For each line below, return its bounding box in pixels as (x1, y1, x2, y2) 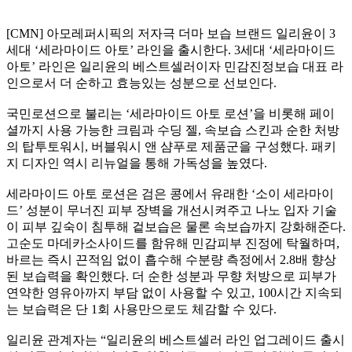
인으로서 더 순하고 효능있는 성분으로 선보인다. (6, 76, 277, 90)
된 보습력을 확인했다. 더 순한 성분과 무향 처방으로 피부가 (6, 269, 336, 283)
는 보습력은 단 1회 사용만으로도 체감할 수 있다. (6, 302, 277, 316)
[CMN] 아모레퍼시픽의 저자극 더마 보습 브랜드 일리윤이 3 (6, 27, 335, 40)
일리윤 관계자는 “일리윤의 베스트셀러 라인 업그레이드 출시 (6, 333, 345, 346)
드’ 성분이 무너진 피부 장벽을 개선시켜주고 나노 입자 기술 (6, 203, 337, 217)
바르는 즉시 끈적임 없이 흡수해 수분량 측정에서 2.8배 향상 (6, 253, 336, 266)
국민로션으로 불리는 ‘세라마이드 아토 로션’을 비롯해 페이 (6, 107, 335, 120)
